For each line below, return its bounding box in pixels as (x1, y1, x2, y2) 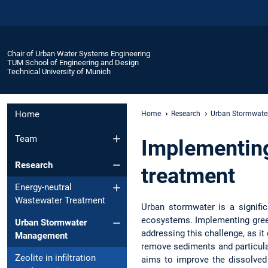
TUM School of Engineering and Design (7, 57, 139, 67)
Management (15, 230, 68, 242)
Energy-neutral (15, 182, 72, 193)
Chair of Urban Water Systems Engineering (7, 48, 150, 58)
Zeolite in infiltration (15, 252, 96, 264)
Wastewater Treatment (15, 195, 105, 206)
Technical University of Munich (7, 66, 111, 76)
